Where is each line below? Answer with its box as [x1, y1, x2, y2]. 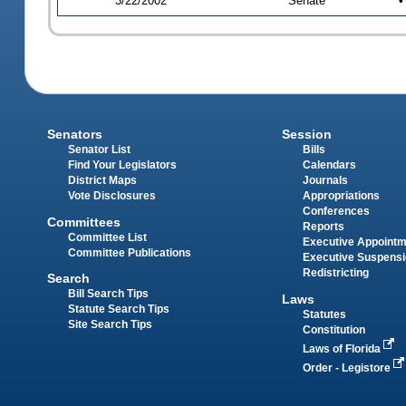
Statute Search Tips [68, 303, 170, 314]
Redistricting [302, 267, 369, 279]
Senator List [68, 144, 131, 156]
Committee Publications [68, 246, 192, 258]
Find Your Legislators [68, 159, 178, 171]
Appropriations [302, 190, 380, 202]
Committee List [68, 231, 148, 243]
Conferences [302, 206, 370, 217]
